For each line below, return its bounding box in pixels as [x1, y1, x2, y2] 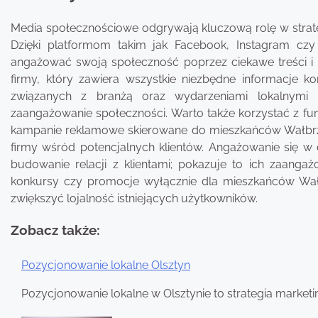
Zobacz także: [11, 222, 100, 238]
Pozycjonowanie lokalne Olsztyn [21, 258, 190, 272]
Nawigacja [10, 277, 96, 298]
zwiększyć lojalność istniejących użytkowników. [11, 191, 258, 205]
